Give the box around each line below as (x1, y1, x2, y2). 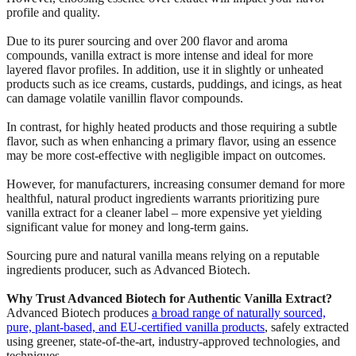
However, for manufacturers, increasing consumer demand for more (6, 176, 345, 191)
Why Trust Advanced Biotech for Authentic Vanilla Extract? (6, 291, 332, 305)
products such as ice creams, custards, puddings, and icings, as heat (6, 76, 342, 91)
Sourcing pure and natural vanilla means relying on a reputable (6, 248, 319, 262)
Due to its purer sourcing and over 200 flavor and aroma (6, 33, 288, 48)
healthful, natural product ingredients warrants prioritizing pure (6, 191, 319, 205)
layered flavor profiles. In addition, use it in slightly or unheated (6, 62, 323, 76)
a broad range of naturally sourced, (152, 305, 326, 319)
